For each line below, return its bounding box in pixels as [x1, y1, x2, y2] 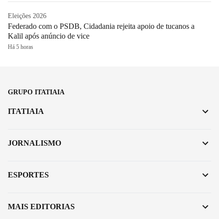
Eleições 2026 [8, 12, 46, 20]
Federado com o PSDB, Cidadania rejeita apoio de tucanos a [8, 22, 195, 30]
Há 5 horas [8, 43, 33, 50]
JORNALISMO [8, 138, 61, 147]
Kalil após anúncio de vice [8, 31, 89, 40]
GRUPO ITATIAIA [8, 88, 65, 96]
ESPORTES [8, 170, 49, 179]
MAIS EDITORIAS [8, 202, 75, 211]
